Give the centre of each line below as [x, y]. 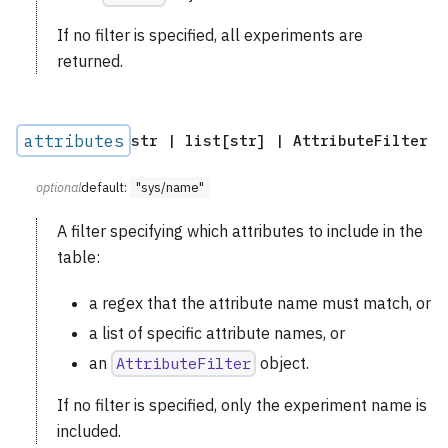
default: [105, 188]
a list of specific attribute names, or [217, 333]
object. [282, 363]
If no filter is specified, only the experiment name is [242, 405]
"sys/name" [170, 188]
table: [78, 257]
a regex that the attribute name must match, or [260, 303]
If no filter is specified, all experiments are [210, 35]
